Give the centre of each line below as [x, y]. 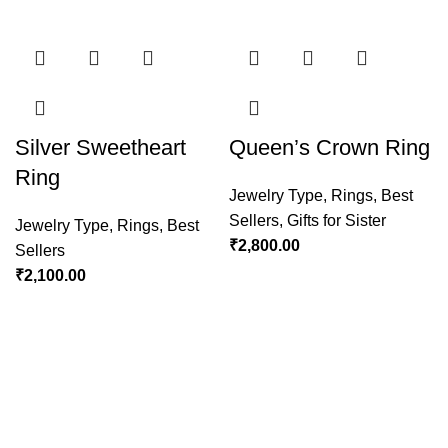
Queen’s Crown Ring [329, 148]
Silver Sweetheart [100, 148]
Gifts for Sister [336, 221]
